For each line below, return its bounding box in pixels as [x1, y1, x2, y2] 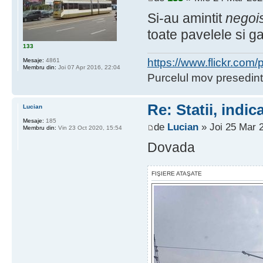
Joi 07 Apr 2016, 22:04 [56, 64, 120, 71]
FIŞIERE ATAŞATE [151, 170, 202, 177]
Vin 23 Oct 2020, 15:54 [56, 124, 122, 131]
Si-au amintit [147, 10, 225, 26]
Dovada [147, 140, 195, 156]
